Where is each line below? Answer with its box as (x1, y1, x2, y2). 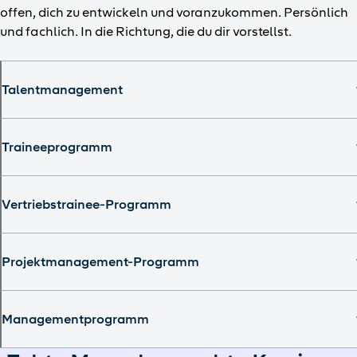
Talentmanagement (2, 82, 123, 98)
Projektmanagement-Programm (2, 254, 199, 270)
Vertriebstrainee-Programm (2, 197, 171, 213)
